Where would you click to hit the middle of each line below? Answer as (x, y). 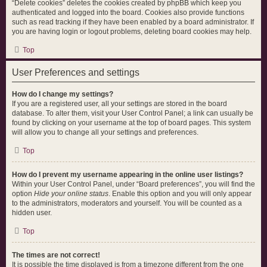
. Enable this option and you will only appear (180, 194)
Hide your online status (71, 194)
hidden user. (32, 213)
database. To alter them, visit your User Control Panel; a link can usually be (133, 113)
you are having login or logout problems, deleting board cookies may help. (132, 32)
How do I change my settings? (63, 94)
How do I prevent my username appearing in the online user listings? (128, 175)
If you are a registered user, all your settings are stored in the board (119, 104)
